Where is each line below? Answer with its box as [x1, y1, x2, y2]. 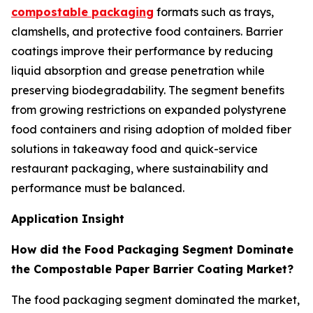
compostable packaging [11, 5, 154, 20]
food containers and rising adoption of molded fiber [11, 122, 291, 137]
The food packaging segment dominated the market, [11, 293, 300, 307]
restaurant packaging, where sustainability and [11, 161, 268, 176]
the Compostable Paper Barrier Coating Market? [11, 262, 293, 277]
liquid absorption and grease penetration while [11, 64, 265, 78]
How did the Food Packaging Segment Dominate [11, 242, 293, 257]
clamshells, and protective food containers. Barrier [11, 24, 283, 39]
